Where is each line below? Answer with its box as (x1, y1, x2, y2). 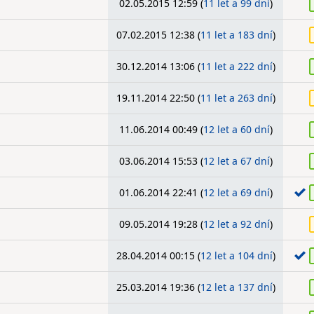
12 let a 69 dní (203, 186, 270, 199)
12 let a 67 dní (203, 154, 270, 168)
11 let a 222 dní (200, 60, 273, 73)
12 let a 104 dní (200, 249, 273, 262)
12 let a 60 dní (203, 123, 270, 136)
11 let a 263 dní (200, 91, 273, 104)
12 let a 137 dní (200, 280, 273, 294)
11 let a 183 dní (200, 28, 273, 41)
